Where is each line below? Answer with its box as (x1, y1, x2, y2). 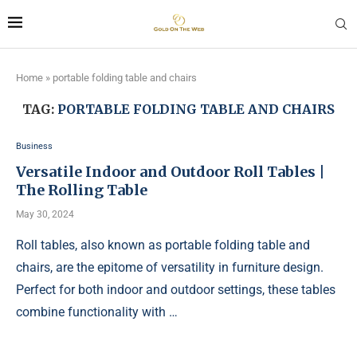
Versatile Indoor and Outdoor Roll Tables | (16, 163, 325, 181)
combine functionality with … (16, 304, 178, 320)
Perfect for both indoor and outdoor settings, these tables (16, 282, 335, 297)
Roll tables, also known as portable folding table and (16, 237, 310, 253)
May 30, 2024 (16, 209, 74, 220)
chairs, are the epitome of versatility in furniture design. (16, 260, 324, 275)
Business (16, 141, 53, 151)
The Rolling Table (16, 181, 147, 199)
